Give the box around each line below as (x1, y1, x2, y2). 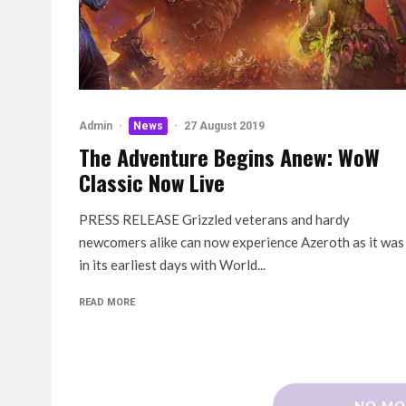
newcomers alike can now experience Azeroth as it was (79, 234, 404, 250)
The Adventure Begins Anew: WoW (79, 140, 380, 173)
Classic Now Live (79, 166, 225, 198)
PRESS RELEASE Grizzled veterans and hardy (79, 211, 350, 227)
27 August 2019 (184, 120, 265, 132)
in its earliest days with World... (79, 256, 266, 273)
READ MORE (79, 296, 135, 308)
